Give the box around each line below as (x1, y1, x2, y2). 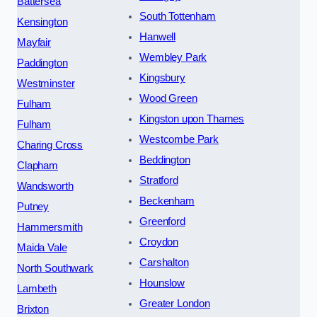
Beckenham (139, 195, 195, 207)
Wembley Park (139, 51, 207, 63)
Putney (17, 200, 50, 212)
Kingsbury (139, 71, 185, 83)
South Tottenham (139, 10, 216, 22)
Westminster (17, 77, 75, 89)
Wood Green (139, 92, 197, 104)
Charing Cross (17, 139, 83, 151)
